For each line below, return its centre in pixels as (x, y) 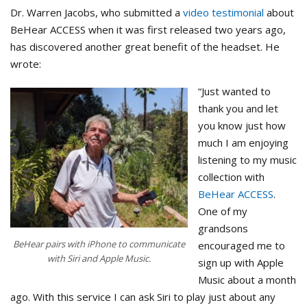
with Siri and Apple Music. (99, 258)
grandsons (223, 228)
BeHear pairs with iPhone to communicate (99, 244)
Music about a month (247, 279)
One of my (223, 211)
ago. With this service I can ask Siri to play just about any (143, 296)
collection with (231, 176)
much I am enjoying (243, 142)
